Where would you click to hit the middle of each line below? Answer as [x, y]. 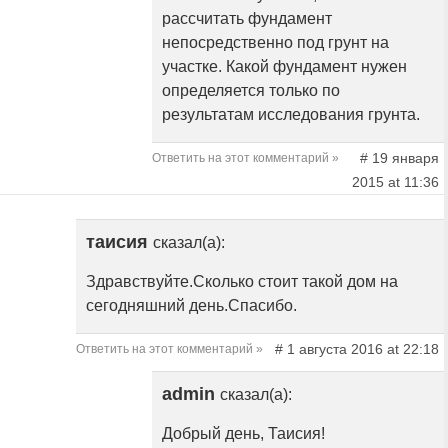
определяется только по [251, 91]
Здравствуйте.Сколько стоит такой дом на [242, 282]
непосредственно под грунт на [275, 43]
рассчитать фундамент [247, 19]
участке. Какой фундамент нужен [284, 67]
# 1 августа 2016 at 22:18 [356, 349]
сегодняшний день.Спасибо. [191, 306]
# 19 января [399, 158]
